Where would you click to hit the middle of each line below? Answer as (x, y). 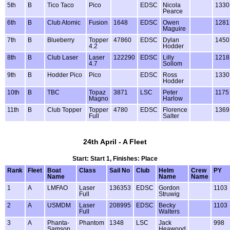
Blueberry (61, 40)
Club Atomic (64, 22)
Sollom (172, 63)
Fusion (98, 22)
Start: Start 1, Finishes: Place (115, 158)
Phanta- (58, 223)
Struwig (169, 194)
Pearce (173, 11)
